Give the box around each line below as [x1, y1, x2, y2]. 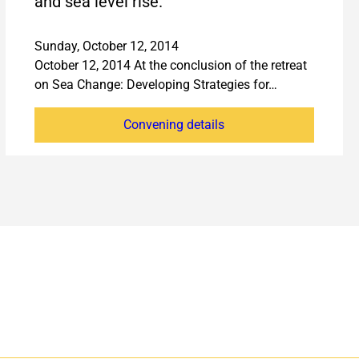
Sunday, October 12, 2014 [34, 38, 179, 54]
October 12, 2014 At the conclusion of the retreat [34, 58, 307, 74]
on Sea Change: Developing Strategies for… [34, 77, 277, 93]
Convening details [123, 117, 225, 133]
